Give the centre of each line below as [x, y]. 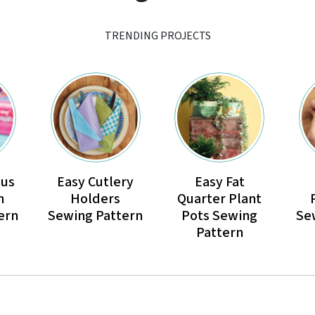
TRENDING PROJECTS [157, 36]
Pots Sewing [220, 216]
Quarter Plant [220, 199]
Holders [96, 199]
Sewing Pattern [96, 216]
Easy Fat [219, 182]
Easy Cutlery [96, 182]
